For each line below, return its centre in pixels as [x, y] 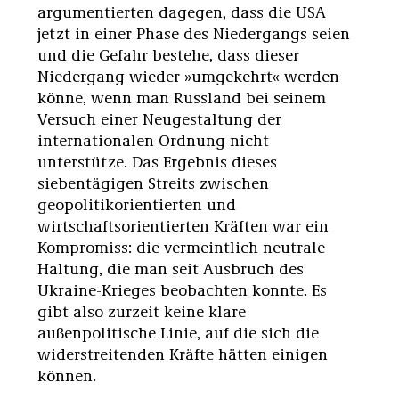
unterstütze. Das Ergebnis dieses [157, 161]
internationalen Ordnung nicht [153, 139]
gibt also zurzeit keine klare [142, 310]
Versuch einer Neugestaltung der [159, 118]
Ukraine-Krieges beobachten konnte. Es [182, 289]
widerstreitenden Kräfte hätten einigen [183, 353]
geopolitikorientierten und [137, 204]
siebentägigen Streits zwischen [153, 182]
